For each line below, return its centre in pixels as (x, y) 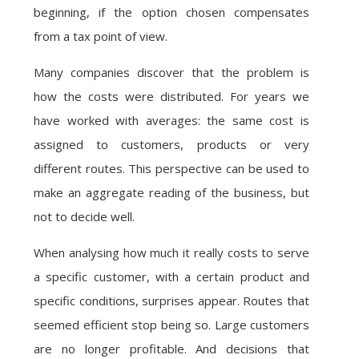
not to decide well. (84, 216)
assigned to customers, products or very (171, 144)
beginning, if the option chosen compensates (171, 12)
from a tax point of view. (101, 36)
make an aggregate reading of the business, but (171, 192)
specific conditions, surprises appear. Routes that (171, 301)
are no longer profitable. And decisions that (171, 349)
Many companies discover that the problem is (171, 72)
